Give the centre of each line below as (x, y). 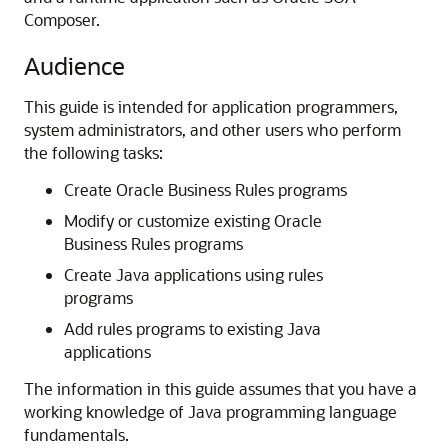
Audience (74, 65)
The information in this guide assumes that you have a (220, 388)
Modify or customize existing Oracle (193, 220)
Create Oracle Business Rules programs (205, 189)
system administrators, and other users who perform (212, 129)
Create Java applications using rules (193, 274)
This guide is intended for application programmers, (211, 106)
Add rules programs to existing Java (192, 328)
